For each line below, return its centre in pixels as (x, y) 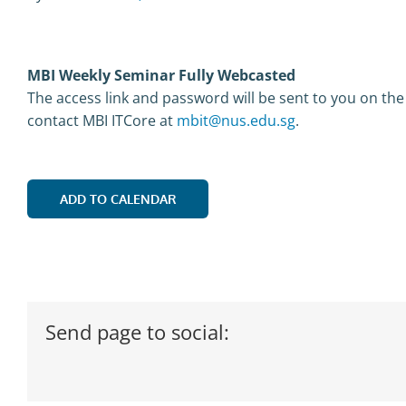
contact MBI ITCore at (102, 120)
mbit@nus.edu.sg (236, 120)
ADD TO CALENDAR (118, 198)
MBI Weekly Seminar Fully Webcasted (163, 75)
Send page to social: (137, 331)
